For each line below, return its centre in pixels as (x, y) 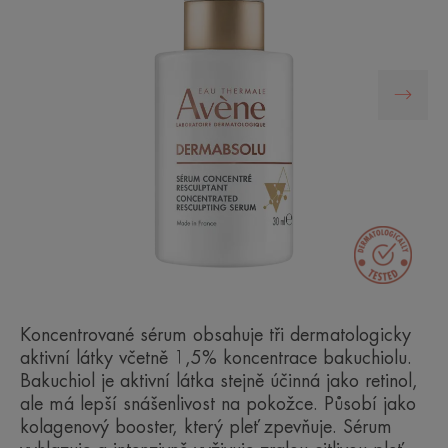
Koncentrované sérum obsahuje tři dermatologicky (215, 334)
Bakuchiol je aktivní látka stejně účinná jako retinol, (219, 380)
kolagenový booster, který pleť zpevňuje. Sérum (206, 426)
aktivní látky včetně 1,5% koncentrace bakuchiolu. (216, 357)
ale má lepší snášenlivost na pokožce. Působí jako (218, 403)
